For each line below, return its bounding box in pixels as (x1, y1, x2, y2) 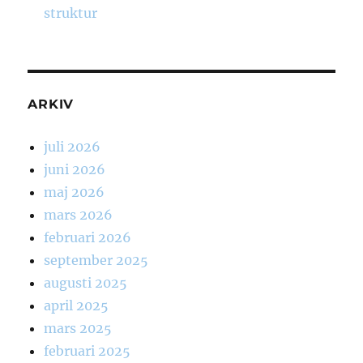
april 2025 (44, 297, 109, 314)
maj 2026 (44, 184, 105, 201)
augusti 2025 (44, 275, 128, 292)
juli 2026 (44, 139, 101, 156)
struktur (44, 5, 98, 22)
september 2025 (44, 252, 149, 269)
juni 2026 (44, 161, 106, 178)
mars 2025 (44, 320, 113, 337)
